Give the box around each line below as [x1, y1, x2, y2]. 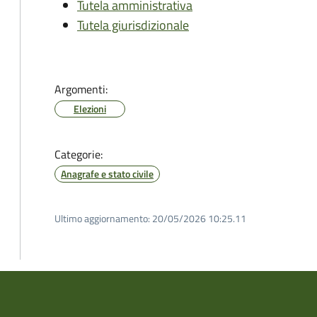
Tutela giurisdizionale [77, 16, 189, 35]
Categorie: [54, 146, 103, 163]
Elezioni [74, 101, 106, 116]
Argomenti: [54, 81, 108, 98]
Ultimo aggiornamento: [54, 211, 150, 226]
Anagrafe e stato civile [61, 166, 154, 181]
